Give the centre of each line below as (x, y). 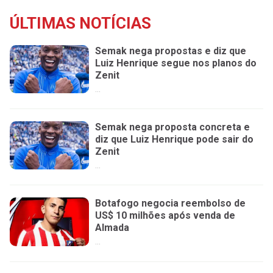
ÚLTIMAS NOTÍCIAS (80, 23)
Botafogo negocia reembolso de (170, 204)
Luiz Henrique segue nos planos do (176, 63)
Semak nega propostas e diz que (171, 51)
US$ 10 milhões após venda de (165, 216)
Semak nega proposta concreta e (172, 127)
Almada (112, 228)
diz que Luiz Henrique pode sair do (174, 140)
